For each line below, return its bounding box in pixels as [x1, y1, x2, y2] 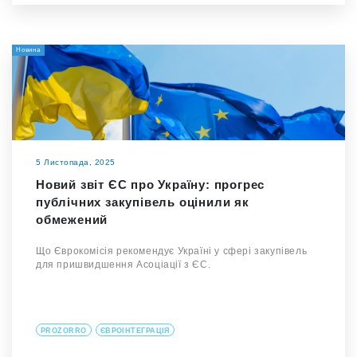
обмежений [36, 213, 108, 226]
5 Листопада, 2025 [36, 158, 116, 167]
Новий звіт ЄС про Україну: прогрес [36, 178, 265, 191]
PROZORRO [41, 327, 87, 335]
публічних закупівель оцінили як [36, 195, 249, 209]
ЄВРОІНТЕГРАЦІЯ [100, 327, 170, 335]
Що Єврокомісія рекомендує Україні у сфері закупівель [36, 245, 308, 257]
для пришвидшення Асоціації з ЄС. [36, 259, 211, 270]
